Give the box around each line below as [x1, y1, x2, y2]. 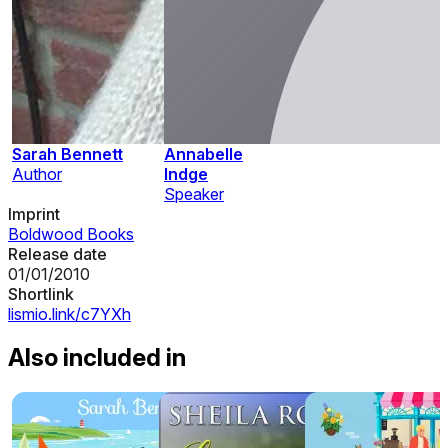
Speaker [164, 183, 224, 204]
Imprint [8, 203, 60, 224]
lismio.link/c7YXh [8, 303, 131, 324]
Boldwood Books [8, 223, 134, 244]
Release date [8, 243, 107, 264]
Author [12, 163, 62, 184]
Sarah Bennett [12, 143, 123, 164]
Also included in [8, 343, 186, 373]
